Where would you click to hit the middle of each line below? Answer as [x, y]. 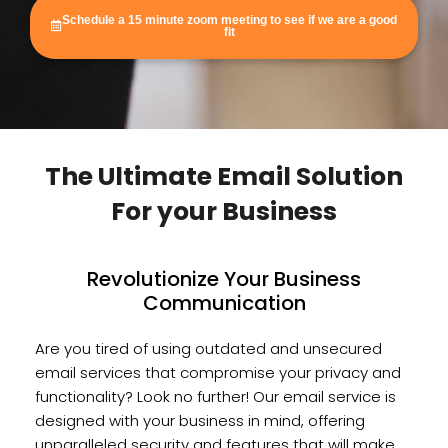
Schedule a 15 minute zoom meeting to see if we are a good [229, 20]
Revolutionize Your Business [224, 279]
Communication [224, 303]
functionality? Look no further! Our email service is [215, 397]
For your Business [224, 212]
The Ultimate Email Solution [224, 177]
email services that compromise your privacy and [218, 373]
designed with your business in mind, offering [200, 421]
